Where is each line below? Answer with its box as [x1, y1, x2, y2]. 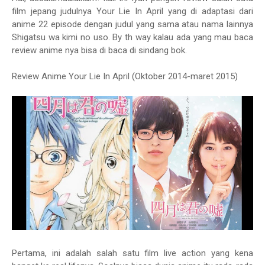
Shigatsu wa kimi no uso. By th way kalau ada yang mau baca [12, 32, 253, 43]
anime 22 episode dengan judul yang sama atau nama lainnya [12, 19, 253, 30]
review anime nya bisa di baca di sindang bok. [12, 45, 187, 56]
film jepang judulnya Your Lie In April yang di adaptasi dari [12, 6, 253, 17]
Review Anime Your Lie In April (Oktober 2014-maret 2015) [12, 71, 238, 82]
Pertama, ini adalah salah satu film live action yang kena [12, 247, 253, 258]
